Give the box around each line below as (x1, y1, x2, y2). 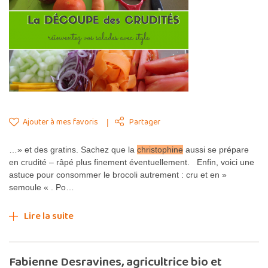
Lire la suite (24, 208, 74, 224)
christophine (137, 144, 183, 154)
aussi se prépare (183, 144, 249, 154)
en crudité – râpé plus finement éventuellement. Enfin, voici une (9, 157, 254, 167)
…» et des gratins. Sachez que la (9, 144, 137, 154)
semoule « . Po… (9, 182, 74, 192)
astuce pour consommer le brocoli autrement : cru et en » (9, 169, 227, 179)
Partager (129, 115, 160, 129)
